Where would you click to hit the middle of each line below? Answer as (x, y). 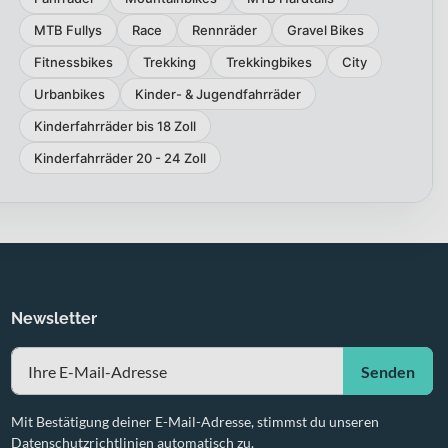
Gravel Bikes (325, 29)
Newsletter (54, 319)
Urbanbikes (69, 93)
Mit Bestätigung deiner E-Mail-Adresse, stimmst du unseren (195, 422)
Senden (388, 371)
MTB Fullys (67, 29)
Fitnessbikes (73, 61)
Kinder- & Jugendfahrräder (217, 93)
